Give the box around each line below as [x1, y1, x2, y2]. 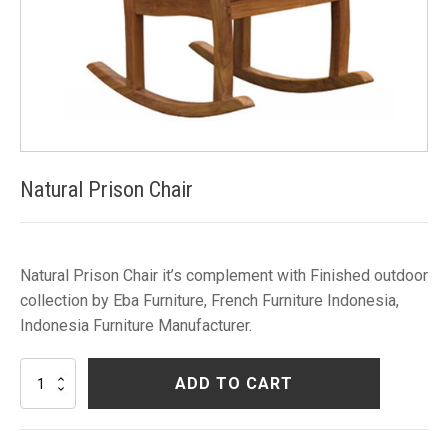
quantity [19, 425, 64, 439]
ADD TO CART [175, 374, 293, 393]
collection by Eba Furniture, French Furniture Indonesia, [20, 291, 399, 310]
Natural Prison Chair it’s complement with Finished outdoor [20, 266, 428, 285]
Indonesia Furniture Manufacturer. [20, 316, 252, 335]
